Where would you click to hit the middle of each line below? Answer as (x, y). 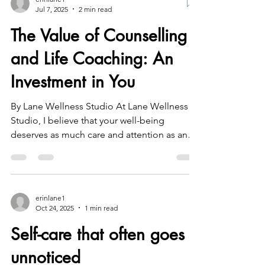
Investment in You (73, 105)
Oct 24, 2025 (55, 231)
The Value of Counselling (99, 59)
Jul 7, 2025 (52, 33)
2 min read (95, 33)
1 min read (101, 231)
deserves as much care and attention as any (101, 158)
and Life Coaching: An (92, 82)
